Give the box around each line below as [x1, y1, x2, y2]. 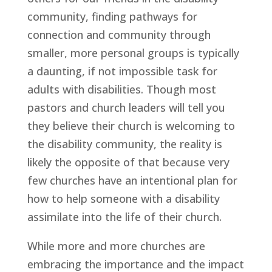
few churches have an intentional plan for [27, 173, 237, 188]
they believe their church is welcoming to [27, 118, 235, 133]
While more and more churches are [27, 239, 205, 253]
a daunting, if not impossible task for [27, 64, 217, 78]
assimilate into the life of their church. [27, 209, 222, 224]
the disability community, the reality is [27, 137, 222, 151]
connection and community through [27, 27, 211, 42]
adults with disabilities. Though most [27, 82, 216, 97]
